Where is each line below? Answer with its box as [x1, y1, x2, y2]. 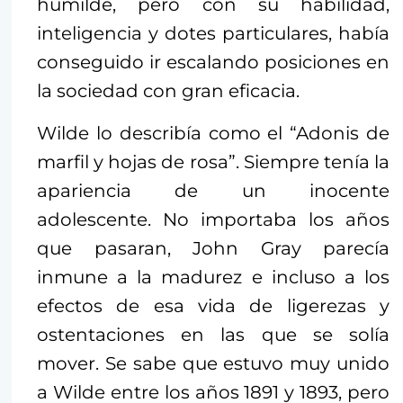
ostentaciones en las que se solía [37, 324, 390, 346]
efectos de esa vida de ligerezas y [37, 295, 390, 318]
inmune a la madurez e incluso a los [37, 266, 390, 289]
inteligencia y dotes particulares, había [37, 22, 390, 45]
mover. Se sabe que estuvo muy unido [37, 353, 390, 375]
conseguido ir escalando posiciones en [37, 51, 390, 74]
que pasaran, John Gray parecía [37, 237, 390, 260]
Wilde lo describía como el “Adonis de [37, 122, 390, 145]
